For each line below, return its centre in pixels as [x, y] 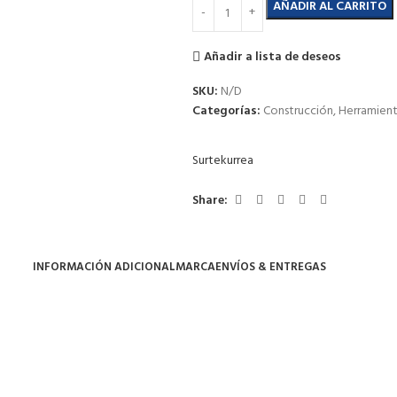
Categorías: [226, 111]
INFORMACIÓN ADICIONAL [104, 267]
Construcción [298, 111]
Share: [210, 200]
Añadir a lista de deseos [273, 57]
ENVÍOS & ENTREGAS [270, 267]
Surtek [209, 161]
